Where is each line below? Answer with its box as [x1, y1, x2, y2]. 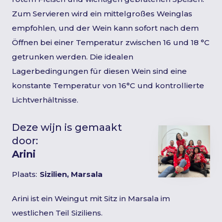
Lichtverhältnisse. [12, 95, 78, 105]
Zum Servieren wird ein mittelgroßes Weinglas [12, 9, 192, 18]
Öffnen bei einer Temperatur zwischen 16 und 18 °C [12, 38, 210, 47]
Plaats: [12, 169, 37, 179]
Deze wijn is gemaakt [12, 121, 122, 133]
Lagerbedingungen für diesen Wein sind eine [12, 66, 187, 76]
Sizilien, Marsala [40, 169, 103, 179]
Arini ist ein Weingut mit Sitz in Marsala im [12, 194, 170, 203]
